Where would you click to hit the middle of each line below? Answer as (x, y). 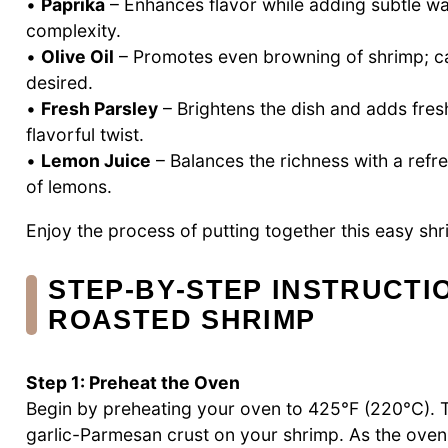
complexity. (73, 31)
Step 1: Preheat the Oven (133, 382)
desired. (59, 83)
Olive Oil (77, 57)
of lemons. (69, 187)
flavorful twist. (85, 135)
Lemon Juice (96, 161)
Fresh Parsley (99, 109)
